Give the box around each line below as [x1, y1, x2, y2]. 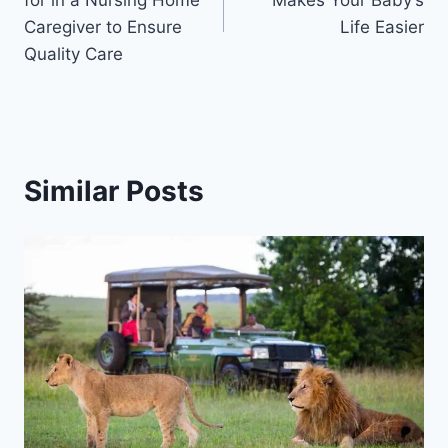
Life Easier [340, 16, 424, 37]
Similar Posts [24, 173, 204, 208]
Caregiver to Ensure [24, 16, 182, 37]
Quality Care [24, 43, 123, 64]
